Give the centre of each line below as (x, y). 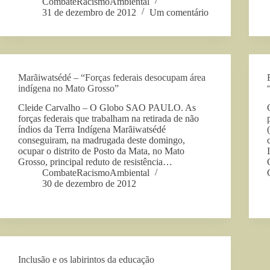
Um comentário (179, 12)
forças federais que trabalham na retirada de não (108, 119)
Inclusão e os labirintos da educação (86, 260)
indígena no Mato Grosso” (68, 88)
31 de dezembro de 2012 (89, 12)
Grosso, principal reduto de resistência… (95, 162)
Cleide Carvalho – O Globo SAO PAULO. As (107, 108)
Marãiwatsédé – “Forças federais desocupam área (112, 77)
